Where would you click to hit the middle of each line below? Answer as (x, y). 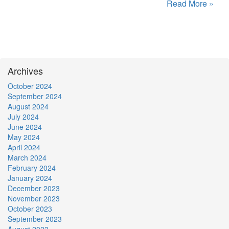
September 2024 (35, 96)
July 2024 (23, 116)
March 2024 (27, 157)
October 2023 (30, 208)
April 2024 (24, 147)
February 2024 (32, 167)
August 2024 (28, 106)
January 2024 (30, 178)
